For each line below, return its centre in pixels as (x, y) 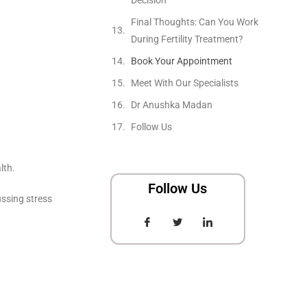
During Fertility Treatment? (187, 39)
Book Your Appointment (181, 61)
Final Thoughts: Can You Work (194, 22)
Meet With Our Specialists (184, 83)
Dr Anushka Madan (171, 105)
